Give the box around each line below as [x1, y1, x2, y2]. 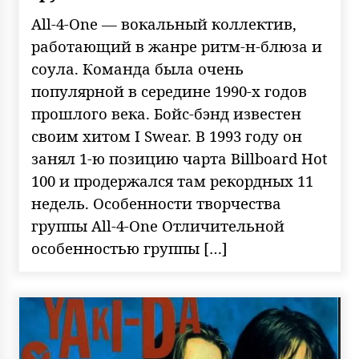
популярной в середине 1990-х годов [30, 81, 307, 101]
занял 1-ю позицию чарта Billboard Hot [30, 148, 328, 168]
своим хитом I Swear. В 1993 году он [30, 126, 302, 146]
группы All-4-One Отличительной [30, 216, 284, 236]
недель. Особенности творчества [30, 193, 281, 213]
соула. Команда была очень [30, 58, 244, 79]
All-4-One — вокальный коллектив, [30, 14, 296, 34]
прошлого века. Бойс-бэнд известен [30, 103, 301, 123]
